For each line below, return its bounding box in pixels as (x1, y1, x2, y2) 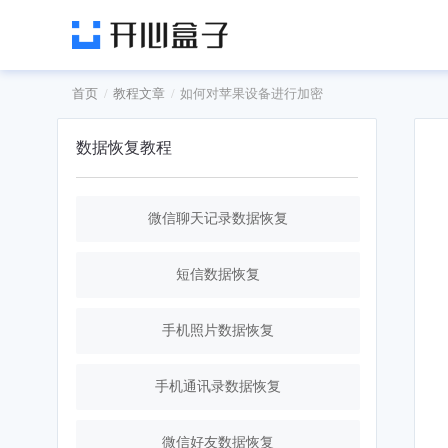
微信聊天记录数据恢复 (148, 211, 288, 226)
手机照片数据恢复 (162, 323, 274, 338)
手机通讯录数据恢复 (155, 379, 281, 394)
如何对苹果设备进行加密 (180, 86, 323, 101)
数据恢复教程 (76, 139, 172, 156)
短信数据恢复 (176, 267, 260, 282)
